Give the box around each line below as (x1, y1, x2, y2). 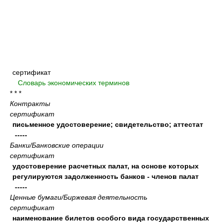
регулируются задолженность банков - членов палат (12, 172, 199, 180)
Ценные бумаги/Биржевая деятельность (10, 193, 147, 201)
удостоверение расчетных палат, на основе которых (12, 162, 199, 170)
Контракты (10, 100, 50, 108)
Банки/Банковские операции (10, 141, 104, 149)
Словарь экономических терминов (18, 79, 129, 87)
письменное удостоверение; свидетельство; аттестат (12, 120, 203, 128)
